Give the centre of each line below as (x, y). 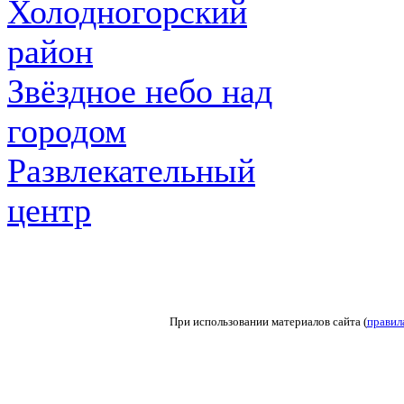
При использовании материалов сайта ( (268, 321)
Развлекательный (131, 171)
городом (67, 131)
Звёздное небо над (140, 92)
